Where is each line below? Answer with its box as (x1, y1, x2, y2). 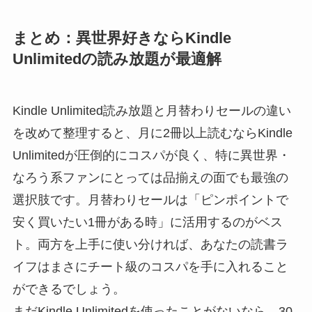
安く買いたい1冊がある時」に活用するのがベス (12, 215, 283, 230)
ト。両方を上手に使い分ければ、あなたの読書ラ (12, 237, 288, 252)
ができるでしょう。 (12, 282, 125, 297)
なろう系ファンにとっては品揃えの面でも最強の (12, 171, 288, 185)
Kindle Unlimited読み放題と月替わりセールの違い (12, 104, 291, 118)
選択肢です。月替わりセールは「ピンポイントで (12, 193, 288, 208)
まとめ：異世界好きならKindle (12, 30, 231, 47)
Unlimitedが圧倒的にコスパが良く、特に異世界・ (12, 148, 290, 163)
